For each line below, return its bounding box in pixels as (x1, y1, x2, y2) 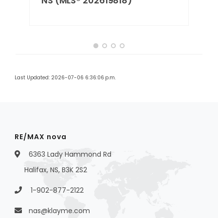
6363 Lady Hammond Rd (27, 149, 111, 160)
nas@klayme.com (29, 206, 90, 216)
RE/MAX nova (15, 132, 67, 142)
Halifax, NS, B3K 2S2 (24, 165, 87, 175)
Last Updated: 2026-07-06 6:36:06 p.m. (15, 74, 116, 82)
